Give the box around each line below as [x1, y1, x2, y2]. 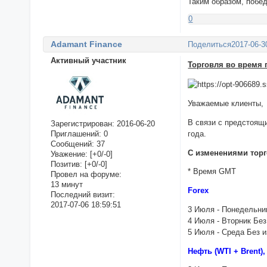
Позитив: [50, 159, 82, 169]
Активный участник [50, 55, 126, 65]
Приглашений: [50, 129, 101, 138]
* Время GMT [188, 167, 237, 176]
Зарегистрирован [50, 119, 112, 128]
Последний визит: [50, 190, 115, 199]
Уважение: [50, 149, 88, 159]
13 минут [50, 179, 83, 189]
